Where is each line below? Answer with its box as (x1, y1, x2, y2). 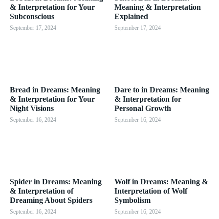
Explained (114, 12, 148, 21)
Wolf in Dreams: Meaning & (114, 177, 208, 186)
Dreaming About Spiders (10, 196, 92, 204)
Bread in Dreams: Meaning (10, 85, 100, 94)
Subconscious (10, 12, 54, 21)
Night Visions (10, 104, 54, 112)
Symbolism (114, 196, 151, 204)
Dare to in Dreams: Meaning (114, 85, 209, 94)
